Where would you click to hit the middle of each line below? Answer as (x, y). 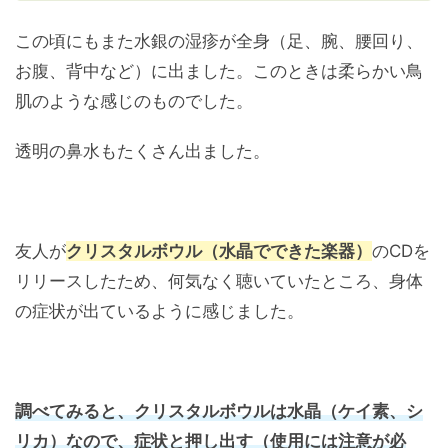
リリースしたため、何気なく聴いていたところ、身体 (219, 281)
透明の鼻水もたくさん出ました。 (142, 151)
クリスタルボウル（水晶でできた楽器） (219, 251)
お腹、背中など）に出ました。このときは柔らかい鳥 (219, 71)
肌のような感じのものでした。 (134, 101)
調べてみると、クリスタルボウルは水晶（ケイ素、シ (219, 411)
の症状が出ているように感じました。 (159, 311)
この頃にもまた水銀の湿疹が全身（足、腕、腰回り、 (219, 41)
